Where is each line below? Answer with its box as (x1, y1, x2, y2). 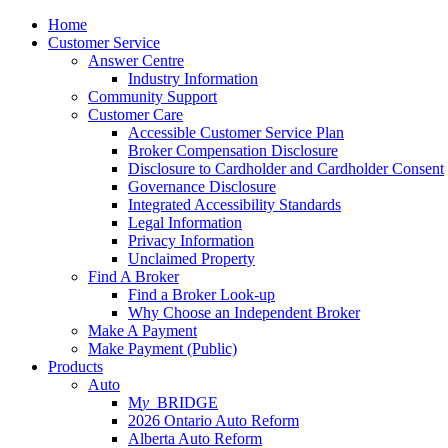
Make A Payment (88, 322, 197, 339)
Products (48, 358, 103, 375)
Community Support (88, 88, 217, 105)
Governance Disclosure (128, 178, 276, 195)
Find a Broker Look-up (128, 286, 275, 303)
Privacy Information (128, 232, 254, 249)
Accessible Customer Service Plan (128, 124, 344, 141)
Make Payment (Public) (88, 340, 237, 357)
